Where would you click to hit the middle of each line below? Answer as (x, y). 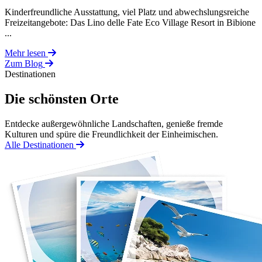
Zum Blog (24, 63)
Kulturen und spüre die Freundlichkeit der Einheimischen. (111, 134)
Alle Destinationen (39, 144)
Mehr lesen (25, 53)
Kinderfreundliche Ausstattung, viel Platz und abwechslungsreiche (127, 12)
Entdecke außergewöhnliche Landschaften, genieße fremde (114, 123)
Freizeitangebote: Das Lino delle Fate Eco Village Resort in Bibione (130, 22)
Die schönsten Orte (62, 99)
